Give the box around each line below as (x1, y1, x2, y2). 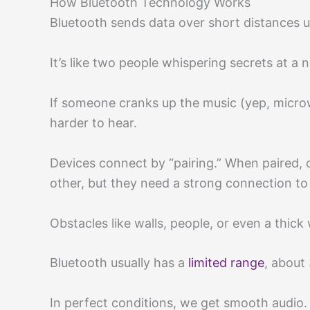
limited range (188, 255, 264, 271)
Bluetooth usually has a (50, 255, 188, 271)
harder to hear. (50, 115, 137, 130)
